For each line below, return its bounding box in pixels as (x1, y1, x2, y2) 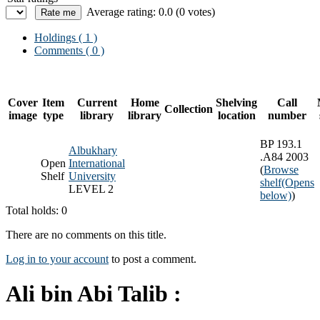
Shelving (216, 96, 257, 109)
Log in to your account (6, 252, 109, 265)
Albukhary (69, 144, 117, 156)
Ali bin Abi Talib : (6, 281, 181, 307)
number (268, 109, 306, 121)
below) (260, 189, 291, 201)
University (69, 169, 116, 182)
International (69, 156, 125, 169)
